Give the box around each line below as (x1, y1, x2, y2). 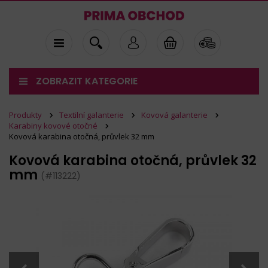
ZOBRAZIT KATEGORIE (36, 74, 138, 88)
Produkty (9, 109, 42, 120)
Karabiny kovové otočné (9, 120, 98, 131)
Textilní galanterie (59, 109, 124, 120)
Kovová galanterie (141, 109, 208, 120)
